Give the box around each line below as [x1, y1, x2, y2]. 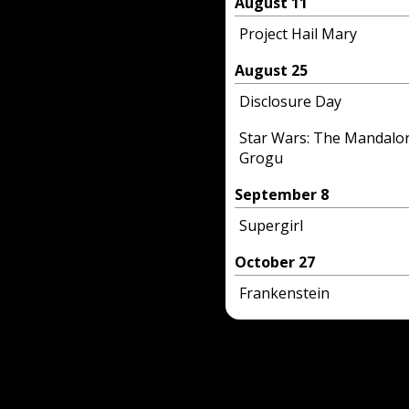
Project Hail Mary [239, 24, 357, 44]
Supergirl [239, 215, 303, 236]
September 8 [235, 184, 329, 204]
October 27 [235, 252, 315, 272]
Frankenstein [239, 283, 330, 303]
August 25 [235, 60, 308, 80]
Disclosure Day [239, 91, 341, 111]
